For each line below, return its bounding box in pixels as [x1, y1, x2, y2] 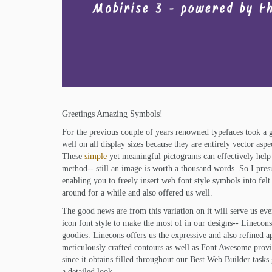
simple [84, 152, 107, 161]
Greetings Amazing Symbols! [62, 109, 163, 119]
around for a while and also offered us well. [62, 188, 212, 198]
